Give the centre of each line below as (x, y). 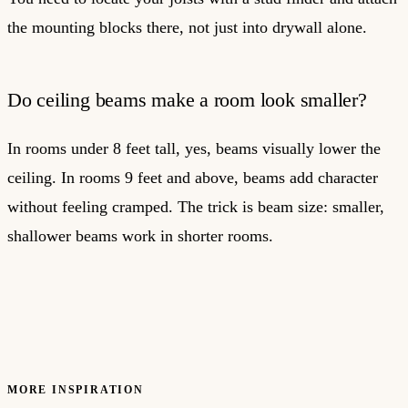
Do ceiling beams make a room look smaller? (187, 99)
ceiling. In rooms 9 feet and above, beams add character (193, 177)
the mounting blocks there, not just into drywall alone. (187, 27)
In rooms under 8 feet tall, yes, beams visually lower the (194, 148)
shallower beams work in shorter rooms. (140, 235)
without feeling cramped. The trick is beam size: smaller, (196, 206)
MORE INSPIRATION (76, 390)
